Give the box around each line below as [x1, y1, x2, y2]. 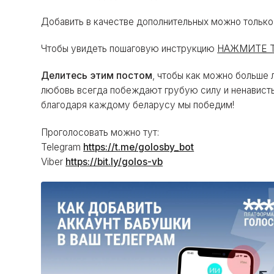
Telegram [41, 141, 84, 153]
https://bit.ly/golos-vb [65, 155, 163, 168]
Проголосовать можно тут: [41, 126, 160, 138]
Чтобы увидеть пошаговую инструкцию [41, 43, 218, 55]
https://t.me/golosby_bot [83, 141, 194, 153]
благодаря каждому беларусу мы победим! [41, 99, 235, 111]
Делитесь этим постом [41, 70, 153, 82]
